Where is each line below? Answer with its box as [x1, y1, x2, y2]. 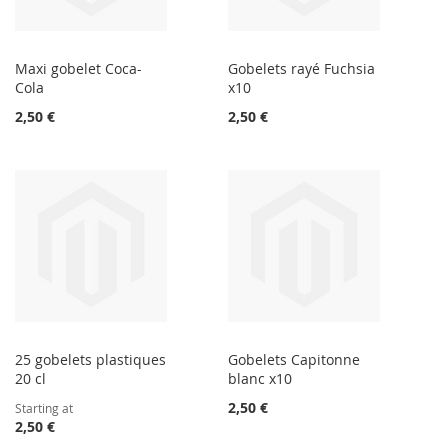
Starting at [15, 400, 73, 417]
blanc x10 [228, 369, 293, 389]
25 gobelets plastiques [15, 350, 166, 370]
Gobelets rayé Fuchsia [228, 59, 376, 79]
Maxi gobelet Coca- [15, 59, 142, 79]
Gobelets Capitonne [228, 350, 361, 370]
